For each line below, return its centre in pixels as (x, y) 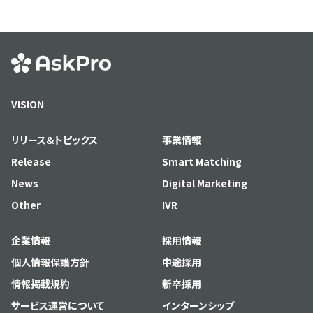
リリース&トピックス (54, 140)
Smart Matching (202, 161)
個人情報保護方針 (50, 262)
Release (31, 161)
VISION (28, 104)
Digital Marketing (205, 183)
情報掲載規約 (41, 284)
